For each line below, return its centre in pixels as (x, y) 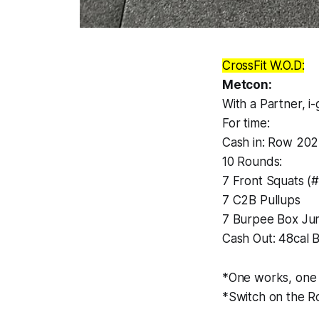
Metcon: (247, 85)
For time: (246, 124)
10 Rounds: (252, 162)
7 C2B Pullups (261, 200)
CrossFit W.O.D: (263, 66)
